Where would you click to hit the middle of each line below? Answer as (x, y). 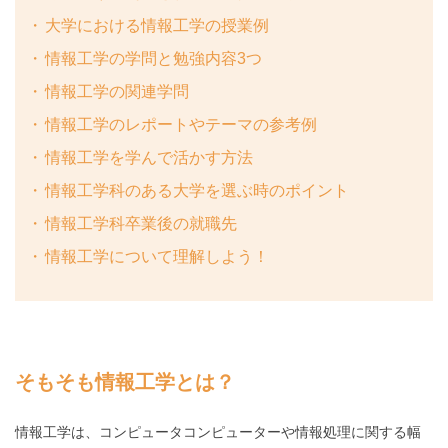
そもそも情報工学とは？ (125, 382)
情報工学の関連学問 (116, 92)
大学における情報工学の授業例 (156, 26)
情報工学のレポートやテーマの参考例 (180, 125)
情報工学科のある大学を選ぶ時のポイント (196, 191)
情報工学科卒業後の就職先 (140, 224)
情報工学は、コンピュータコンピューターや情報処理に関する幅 (218, 432)
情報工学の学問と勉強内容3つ (153, 59)
